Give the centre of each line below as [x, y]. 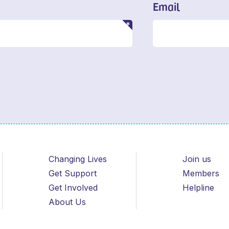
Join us [197, 159]
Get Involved [73, 187]
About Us [67, 202]
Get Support [72, 173]
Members [201, 173]
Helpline [199, 187]
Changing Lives [77, 159]
